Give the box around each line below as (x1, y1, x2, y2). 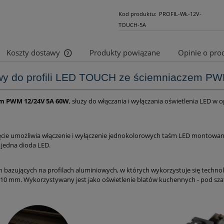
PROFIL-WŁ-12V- (159, 9, 202, 17)
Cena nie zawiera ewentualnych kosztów (72, 74, 191, 84)
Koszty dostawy (6, 47, 62, 58)
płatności (72, 84, 99, 93)
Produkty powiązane (89, 47, 160, 58)
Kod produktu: (118, 9, 156, 17)
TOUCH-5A (118, 20, 146, 28)
